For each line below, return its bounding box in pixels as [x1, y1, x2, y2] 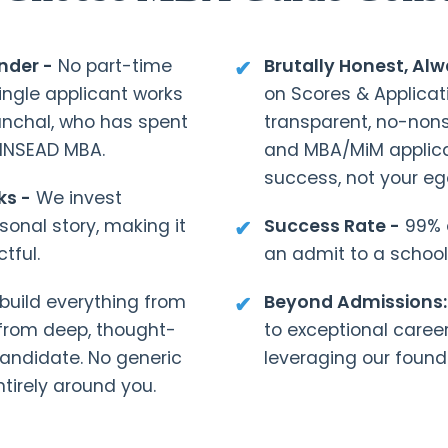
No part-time [53, 53, 172, 78]
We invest [31, 185, 122, 210]
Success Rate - [264, 213, 400, 238]
